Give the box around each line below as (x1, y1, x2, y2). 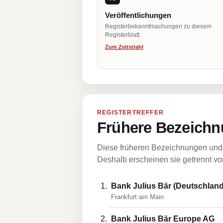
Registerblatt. (105, 31, 141, 38)
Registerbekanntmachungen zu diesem (105, 23, 212, 30)
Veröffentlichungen (105, 11, 171, 19)
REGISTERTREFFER (97, 109, 164, 116)
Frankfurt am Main (111, 193, 164, 201)
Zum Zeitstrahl (105, 44, 143, 50)
